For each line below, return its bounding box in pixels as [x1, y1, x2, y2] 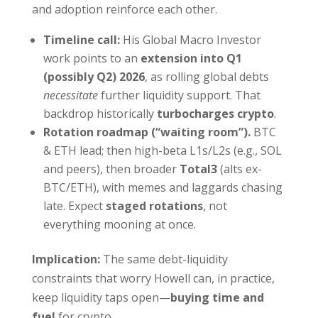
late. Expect [43, 198, 106, 214]
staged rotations [105, 198, 203, 214]
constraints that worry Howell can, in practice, [31, 270, 275, 287]
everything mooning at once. [43, 216, 196, 233]
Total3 [179, 161, 217, 177]
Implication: [31, 251, 100, 268]
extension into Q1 [140, 50, 242, 67]
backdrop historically [43, 106, 157, 122]
